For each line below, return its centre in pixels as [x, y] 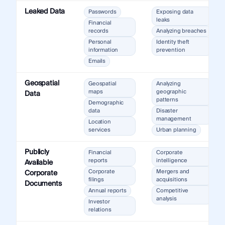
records [98, 31]
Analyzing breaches [181, 31]
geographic [171, 92]
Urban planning [176, 130]
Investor [99, 202]
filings [96, 180]
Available [38, 163]
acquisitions [172, 180]
